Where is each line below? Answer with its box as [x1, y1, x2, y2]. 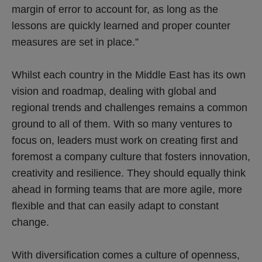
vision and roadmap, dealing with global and [12, 85, 216, 97]
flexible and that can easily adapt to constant [12, 199, 219, 212]
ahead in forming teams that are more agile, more [12, 183, 242, 195]
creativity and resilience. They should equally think [12, 167, 246, 179]
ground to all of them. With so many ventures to [12, 118, 232, 130]
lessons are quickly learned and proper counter [12, 19, 230, 32]
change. [12, 216, 49, 228]
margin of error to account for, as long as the [12, 3, 218, 15]
